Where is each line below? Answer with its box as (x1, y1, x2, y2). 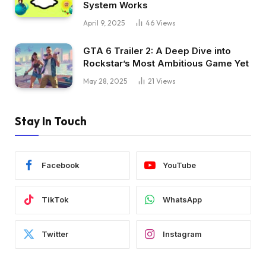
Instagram (163, 229, 202, 239)
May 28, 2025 (83, 76, 127, 85)
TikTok (42, 195, 69, 205)
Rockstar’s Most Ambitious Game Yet (83, 57, 249, 69)
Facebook (42, 160, 80, 170)
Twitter (42, 229, 68, 239)
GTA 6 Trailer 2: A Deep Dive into (83, 45, 231, 56)
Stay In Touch (15, 113, 87, 128)
